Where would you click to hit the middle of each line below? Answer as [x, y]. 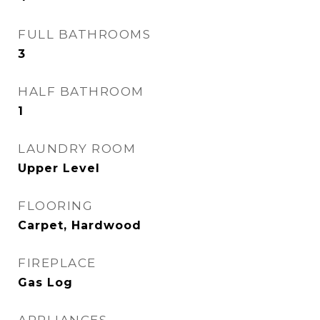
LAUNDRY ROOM [77, 149]
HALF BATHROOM [81, 91]
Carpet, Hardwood [80, 225]
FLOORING [55, 206]
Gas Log [45, 282]
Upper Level [59, 168]
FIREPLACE [57, 263]
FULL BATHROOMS [84, 34]
